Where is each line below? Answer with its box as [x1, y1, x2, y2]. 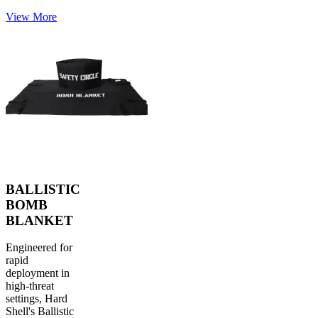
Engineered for [6, 241, 72, 254]
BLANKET [6, 212, 73, 228]
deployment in [6, 267, 70, 280]
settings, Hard [6, 292, 67, 305]
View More [6, 10, 57, 23]
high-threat [6, 280, 54, 292]
